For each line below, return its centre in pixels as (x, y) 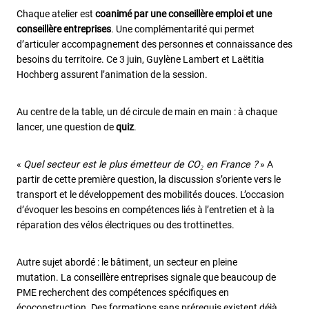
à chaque (258, 112)
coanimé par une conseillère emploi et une (183, 14)
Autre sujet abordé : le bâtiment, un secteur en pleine (127, 262)
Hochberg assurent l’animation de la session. (113, 74)
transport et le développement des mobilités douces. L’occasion (150, 195)
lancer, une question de (66, 127)
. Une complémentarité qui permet (183, 29)
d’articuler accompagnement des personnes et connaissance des (154, 44)
